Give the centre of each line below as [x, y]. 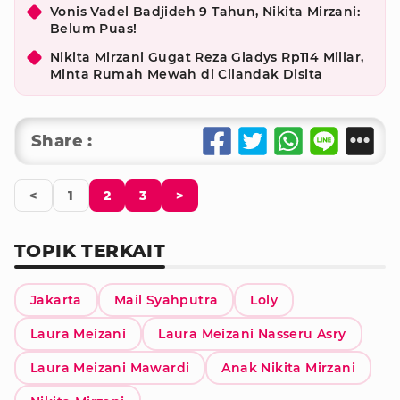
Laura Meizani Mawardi [110, 368]
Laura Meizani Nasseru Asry [252, 334]
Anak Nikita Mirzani [289, 368]
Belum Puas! [94, 29]
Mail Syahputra [166, 300]
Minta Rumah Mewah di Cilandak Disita [187, 74]
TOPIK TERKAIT [90, 251]
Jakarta [56, 300]
